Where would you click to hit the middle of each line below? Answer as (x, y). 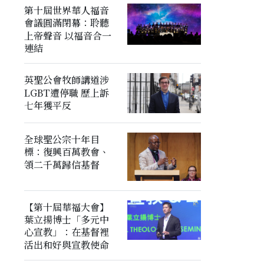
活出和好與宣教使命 (66, 245)
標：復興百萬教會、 (66, 152)
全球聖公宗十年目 (62, 140)
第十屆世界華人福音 (66, 11)
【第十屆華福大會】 (66, 207)
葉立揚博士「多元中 (66, 220)
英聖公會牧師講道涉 (66, 80)
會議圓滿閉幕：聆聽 (66, 23)
